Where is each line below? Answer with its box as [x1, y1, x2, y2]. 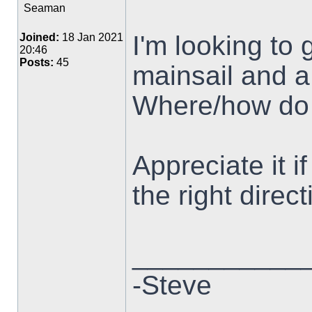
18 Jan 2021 [59, 31, 123, 43]
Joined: [19, 31, 59, 43]
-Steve [132, 270, 212, 300]
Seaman [24, 2, 65, 14]
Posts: [19, 56, 54, 68]
